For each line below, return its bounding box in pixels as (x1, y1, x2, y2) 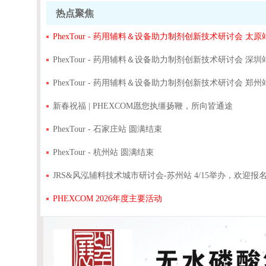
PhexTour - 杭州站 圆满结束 (53, 148, 154, 157)
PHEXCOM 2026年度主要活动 (53, 194, 163, 203)
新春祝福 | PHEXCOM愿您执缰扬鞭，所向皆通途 (53, 102, 233, 110)
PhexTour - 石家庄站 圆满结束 (53, 125, 163, 134)
